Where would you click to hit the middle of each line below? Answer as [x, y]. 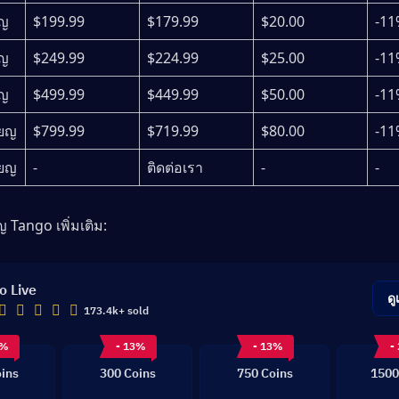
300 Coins [127, 373]
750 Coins [265, 373]
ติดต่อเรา [175, 167]
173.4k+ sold [116, 310]
